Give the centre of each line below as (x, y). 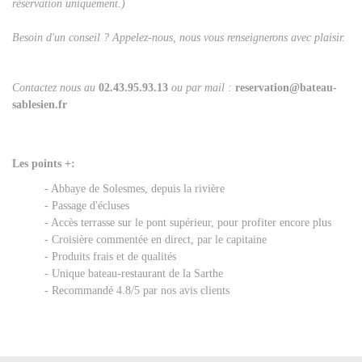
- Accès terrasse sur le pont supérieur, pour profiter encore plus (188, 223)
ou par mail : (202, 88)
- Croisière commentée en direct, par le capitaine (156, 240)
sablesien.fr (41, 105)
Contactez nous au (55, 88)
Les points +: (44, 164)
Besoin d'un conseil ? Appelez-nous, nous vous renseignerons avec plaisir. (180, 38)
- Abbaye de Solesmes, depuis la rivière (135, 189)
